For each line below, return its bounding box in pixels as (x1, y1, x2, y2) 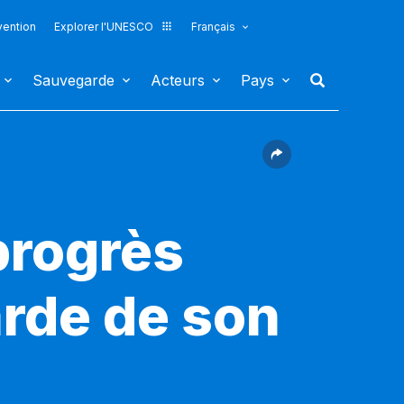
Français (190, 20, 235, 33)
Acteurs (151, 71, 205, 89)
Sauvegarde (32, 71, 115, 89)
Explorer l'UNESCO (53, 20, 153, 33)
